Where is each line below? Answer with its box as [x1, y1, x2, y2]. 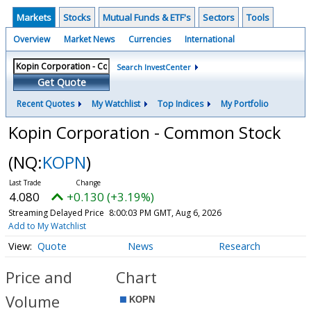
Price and [6, 267, 72, 288]
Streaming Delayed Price [8, 207, 104, 219]
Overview [13, 33, 50, 45]
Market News [64, 33, 115, 45]
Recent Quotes [17, 98, 74, 110]
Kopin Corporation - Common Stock [8, 121, 281, 144]
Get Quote [37, 76, 86, 89]
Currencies [128, 33, 171, 45]
